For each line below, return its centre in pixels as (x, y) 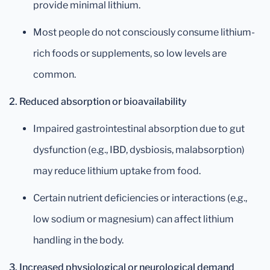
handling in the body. (78, 240)
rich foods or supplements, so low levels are (130, 53)
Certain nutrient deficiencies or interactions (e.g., (140, 198)
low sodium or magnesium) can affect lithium (133, 219)
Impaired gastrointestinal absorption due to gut (139, 128)
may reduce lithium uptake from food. (117, 171)
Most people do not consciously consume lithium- (144, 32)
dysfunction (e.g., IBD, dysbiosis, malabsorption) (139, 149)
